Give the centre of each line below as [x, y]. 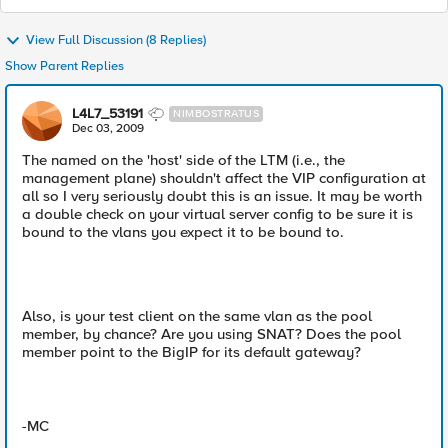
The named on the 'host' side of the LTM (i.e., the [183, 160]
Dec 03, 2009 [108, 128]
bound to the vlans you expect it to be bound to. [183, 232]
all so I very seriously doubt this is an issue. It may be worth [222, 196]
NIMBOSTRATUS [216, 113]
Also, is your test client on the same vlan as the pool [197, 316]
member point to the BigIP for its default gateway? [191, 352]
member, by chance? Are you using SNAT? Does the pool [211, 334]
